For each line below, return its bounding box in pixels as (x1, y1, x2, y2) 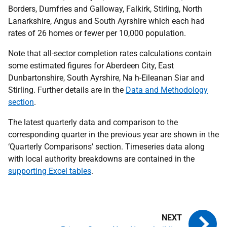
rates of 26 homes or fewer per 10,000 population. (8, 28, 186, 38)
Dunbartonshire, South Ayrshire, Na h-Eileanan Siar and (8, 72, 204, 83)
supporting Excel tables (8, 166, 91, 176)
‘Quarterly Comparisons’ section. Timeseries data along (8, 141, 205, 152)
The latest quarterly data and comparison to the (8, 117, 178, 127)
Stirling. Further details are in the (8, 85, 126, 95)
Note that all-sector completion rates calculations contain (8, 48, 212, 58)
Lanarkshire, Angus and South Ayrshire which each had (8, 16, 205, 26)
